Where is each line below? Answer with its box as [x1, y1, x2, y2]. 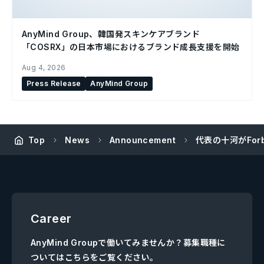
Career [31, 212, 72, 226]
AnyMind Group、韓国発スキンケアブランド [22, 29, 200, 39]
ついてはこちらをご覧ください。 [31, 252, 159, 263]
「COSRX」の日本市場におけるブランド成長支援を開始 [22, 42, 240, 52]
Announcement [109, 134, 176, 145]
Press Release [27, 79, 81, 88]
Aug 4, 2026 [22, 63, 66, 72]
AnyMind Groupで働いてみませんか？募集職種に [31, 237, 226, 248]
